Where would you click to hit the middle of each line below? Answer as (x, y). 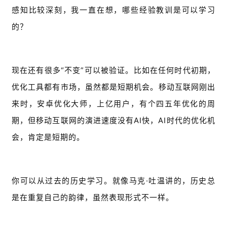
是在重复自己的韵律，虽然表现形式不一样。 (93, 198)
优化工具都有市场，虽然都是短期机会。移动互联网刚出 (113, 87)
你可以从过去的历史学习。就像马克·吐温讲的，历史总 (113, 181)
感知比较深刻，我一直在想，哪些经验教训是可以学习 (113, 10)
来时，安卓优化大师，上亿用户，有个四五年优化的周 (113, 104)
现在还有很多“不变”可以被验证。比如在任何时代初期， (113, 70)
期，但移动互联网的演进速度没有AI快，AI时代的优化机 (113, 121)
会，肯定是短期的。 (48, 137)
